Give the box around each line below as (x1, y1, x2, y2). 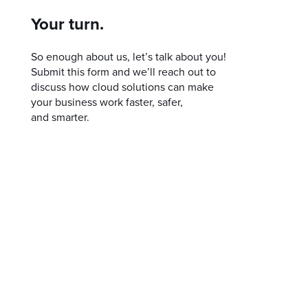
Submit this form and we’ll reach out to (31, 64, 216, 80)
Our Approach (14, 254, 79, 269)
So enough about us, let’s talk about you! (31, 49, 226, 65)
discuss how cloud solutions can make (31, 79, 214, 95)
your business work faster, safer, (31, 94, 183, 110)
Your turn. (31, 12, 104, 36)
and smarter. (31, 109, 89, 125)
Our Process (14, 276, 59, 288)
